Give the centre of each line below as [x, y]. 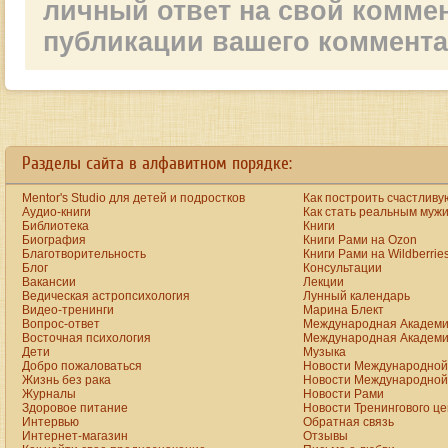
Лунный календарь [356, 296]
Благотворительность [84, 254]
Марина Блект [343, 310]
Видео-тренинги [68, 310]
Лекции [323, 282]
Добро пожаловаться [82, 366]
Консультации [342, 268]
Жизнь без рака [66, 380]
